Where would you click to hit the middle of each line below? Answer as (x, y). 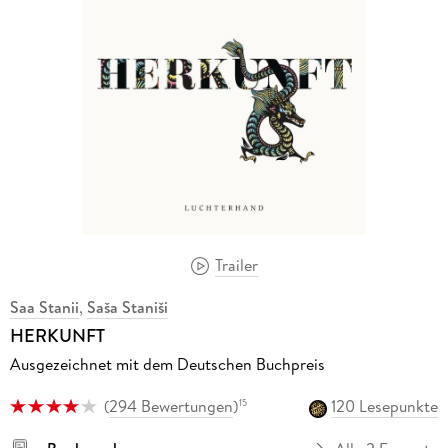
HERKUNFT (57, 336)
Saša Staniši (127, 307)
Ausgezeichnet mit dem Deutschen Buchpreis (167, 364)
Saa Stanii (44, 307)
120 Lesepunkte (385, 406)
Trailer (236, 264)
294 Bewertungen (170, 406)
